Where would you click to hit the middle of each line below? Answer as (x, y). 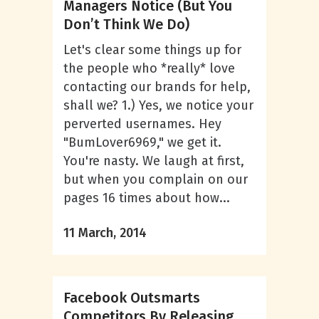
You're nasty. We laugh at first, (154, 161)
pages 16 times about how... (147, 198)
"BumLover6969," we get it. (142, 142)
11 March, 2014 (105, 233)
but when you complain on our (156, 179)
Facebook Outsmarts (132, 298)
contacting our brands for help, (157, 87)
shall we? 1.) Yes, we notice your (158, 105)
